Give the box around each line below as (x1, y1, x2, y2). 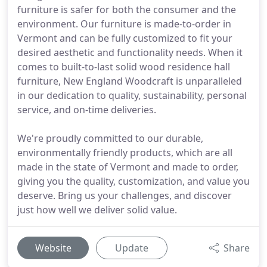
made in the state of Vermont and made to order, (17, 160, 238, 173)
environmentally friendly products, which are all (17, 146, 232, 159)
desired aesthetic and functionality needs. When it (17, 46, 243, 59)
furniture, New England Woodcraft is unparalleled (17, 74, 242, 88)
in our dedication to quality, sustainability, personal (17, 89, 247, 102)
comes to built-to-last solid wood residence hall (17, 60, 230, 73)
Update (115, 241, 148, 254)
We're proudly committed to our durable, (17, 132, 203, 145)
